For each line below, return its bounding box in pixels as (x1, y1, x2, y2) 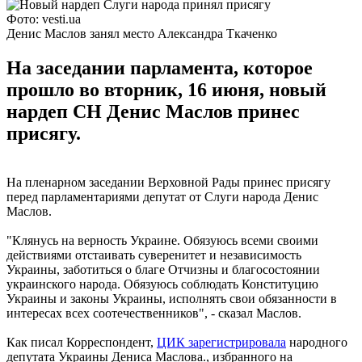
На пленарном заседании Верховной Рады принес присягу (6, 175, 330, 189)
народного (286, 335, 347, 349)
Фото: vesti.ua (6, 11, 81, 26)
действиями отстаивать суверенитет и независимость (6, 247, 301, 262)
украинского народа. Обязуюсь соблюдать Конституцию (6, 276, 318, 291)
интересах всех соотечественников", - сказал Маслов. (6, 305, 301, 320)
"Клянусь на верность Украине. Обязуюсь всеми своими (6, 233, 318, 247)
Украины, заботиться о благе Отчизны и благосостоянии (6, 262, 320, 276)
